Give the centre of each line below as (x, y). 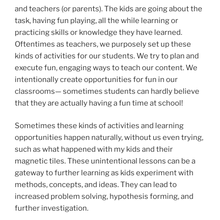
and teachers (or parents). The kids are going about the (109, 9)
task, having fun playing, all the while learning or (96, 20)
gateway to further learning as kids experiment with (104, 173)
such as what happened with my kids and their (94, 150)
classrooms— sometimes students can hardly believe (107, 91)
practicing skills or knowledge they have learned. (98, 32)
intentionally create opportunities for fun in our (96, 79)
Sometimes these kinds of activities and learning (99, 126)
